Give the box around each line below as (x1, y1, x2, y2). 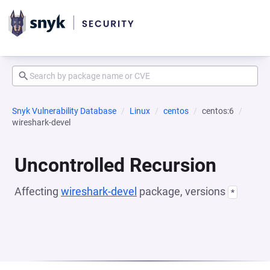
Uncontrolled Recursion (14, 154, 216, 177)
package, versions (137, 185, 228, 198)
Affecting (14, 185, 61, 198)
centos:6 (202, 106, 234, 116)
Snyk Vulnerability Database (12, 106, 116, 116)
